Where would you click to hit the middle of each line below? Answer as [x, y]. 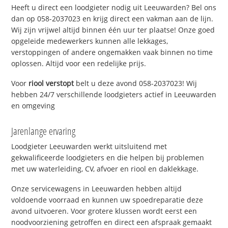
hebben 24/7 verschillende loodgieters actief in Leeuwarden [114, 94]
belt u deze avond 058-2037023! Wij [136, 83]
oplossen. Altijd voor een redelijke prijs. [79, 64]
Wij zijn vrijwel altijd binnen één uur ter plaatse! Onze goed [113, 30]
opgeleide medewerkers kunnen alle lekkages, [90, 41]
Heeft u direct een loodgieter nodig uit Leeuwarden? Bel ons [114, 8]
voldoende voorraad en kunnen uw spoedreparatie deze [107, 199]
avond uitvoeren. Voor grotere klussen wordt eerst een [104, 211]
